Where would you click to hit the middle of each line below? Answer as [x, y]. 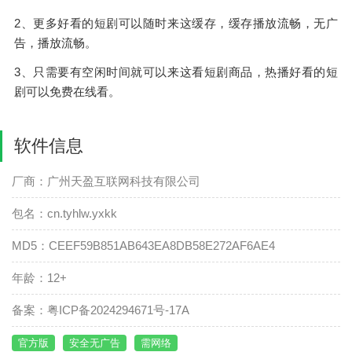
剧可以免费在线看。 [68, 92]
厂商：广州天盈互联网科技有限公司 [106, 181]
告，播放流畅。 [56, 42]
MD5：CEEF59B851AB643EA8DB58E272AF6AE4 [143, 246]
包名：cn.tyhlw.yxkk [64, 214]
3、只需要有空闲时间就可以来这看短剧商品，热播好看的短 [176, 72]
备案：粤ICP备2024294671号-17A [101, 310]
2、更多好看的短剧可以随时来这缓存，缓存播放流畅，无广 [176, 23]
